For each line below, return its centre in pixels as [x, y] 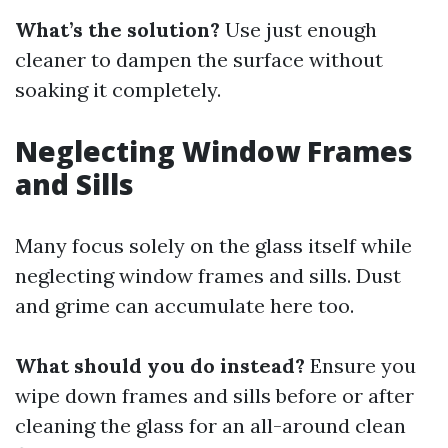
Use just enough [298, 29]
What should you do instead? [160, 365]
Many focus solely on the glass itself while [213, 245]
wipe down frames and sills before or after [214, 395]
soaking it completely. [118, 89]
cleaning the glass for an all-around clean [210, 425]
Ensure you [360, 365]
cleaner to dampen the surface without [199, 59]
